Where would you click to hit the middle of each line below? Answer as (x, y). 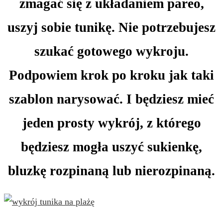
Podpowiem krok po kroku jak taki (111, 75)
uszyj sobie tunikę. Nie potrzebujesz (111, 28)
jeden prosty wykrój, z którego (111, 123)
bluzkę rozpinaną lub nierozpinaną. (111, 171)
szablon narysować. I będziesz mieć (111, 99)
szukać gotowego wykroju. (111, 52)
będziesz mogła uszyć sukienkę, (111, 147)
